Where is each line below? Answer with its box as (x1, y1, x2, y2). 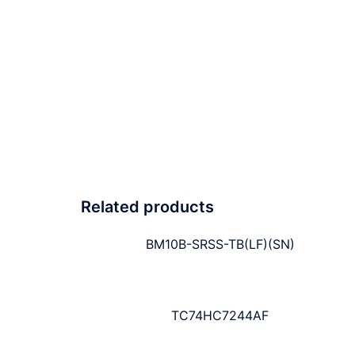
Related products (81, 197, 214, 217)
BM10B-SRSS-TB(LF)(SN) (145, 236, 295, 253)
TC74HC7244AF (171, 307, 269, 324)
